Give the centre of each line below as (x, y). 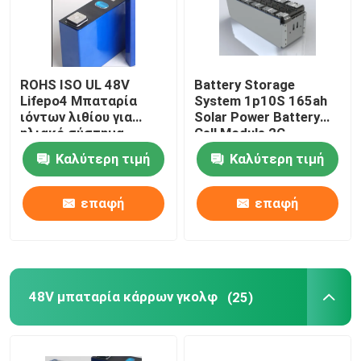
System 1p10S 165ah (261, 101)
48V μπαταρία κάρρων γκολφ (123, 297)
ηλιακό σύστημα (73, 133)
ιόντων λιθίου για (77, 117)
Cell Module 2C (240, 133)
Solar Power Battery (257, 117)
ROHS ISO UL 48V (75, 85)
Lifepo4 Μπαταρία (79, 101)
